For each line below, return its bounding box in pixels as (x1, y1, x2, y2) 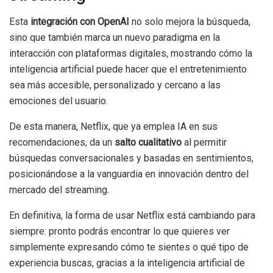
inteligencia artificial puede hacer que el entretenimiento (9, 63, 247, 76)
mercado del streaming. (9, 184, 109, 196)
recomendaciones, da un (9, 136, 115, 149)
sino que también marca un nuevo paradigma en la (9, 32, 220, 44)
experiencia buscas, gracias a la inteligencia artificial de (9, 257, 245, 269)
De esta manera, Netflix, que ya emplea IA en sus (9, 121, 218, 133)
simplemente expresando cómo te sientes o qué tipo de (9, 241, 249, 253)
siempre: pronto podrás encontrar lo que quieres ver (9, 225, 230, 238)
